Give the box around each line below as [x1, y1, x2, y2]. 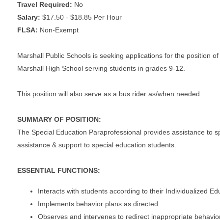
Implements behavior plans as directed [38, 199, 158, 208]
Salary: [17, 13, 42, 21]
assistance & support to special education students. [17, 140, 176, 149]
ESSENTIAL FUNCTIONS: [17, 166, 102, 174]
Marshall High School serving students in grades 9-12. [17, 64, 185, 72]
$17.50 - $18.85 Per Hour [42, 13, 122, 21]
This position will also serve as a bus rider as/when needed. [17, 89, 202, 98]
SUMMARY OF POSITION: [17, 115, 103, 123]
